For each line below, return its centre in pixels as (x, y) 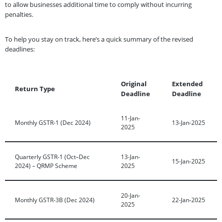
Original (134, 83)
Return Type (35, 88)
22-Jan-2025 (189, 199)
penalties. (19, 14)
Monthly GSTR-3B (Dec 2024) (55, 199)
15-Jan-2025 (189, 161)
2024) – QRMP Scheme (46, 165)
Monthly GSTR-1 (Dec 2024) (53, 122)
